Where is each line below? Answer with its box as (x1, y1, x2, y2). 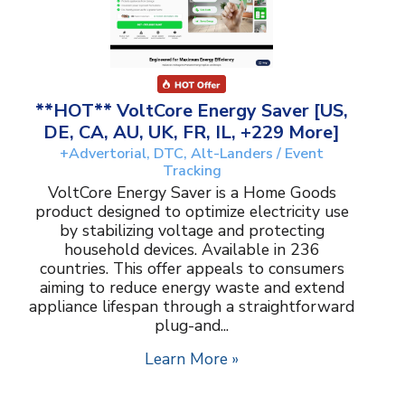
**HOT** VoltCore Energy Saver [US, (35, 98, 348, 123)
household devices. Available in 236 (63, 238, 320, 260)
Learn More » (145, 347, 239, 370)
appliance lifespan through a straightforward (29, 295, 354, 317)
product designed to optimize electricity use (34, 200, 349, 222)
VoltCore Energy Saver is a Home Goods (47, 181, 336, 203)
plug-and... (155, 314, 229, 336)
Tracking (162, 160, 221, 181)
